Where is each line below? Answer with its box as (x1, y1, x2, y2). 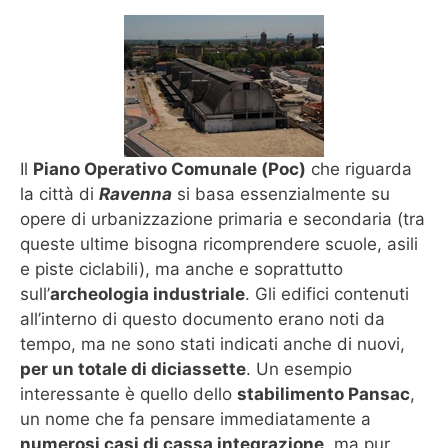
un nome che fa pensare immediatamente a (20, 409, 371, 430)
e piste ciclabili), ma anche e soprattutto (20, 259, 343, 280)
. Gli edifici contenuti (245, 284, 409, 305)
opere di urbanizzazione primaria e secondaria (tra (20, 209, 425, 230)
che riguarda (306, 159, 412, 180)
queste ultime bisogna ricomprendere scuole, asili (20, 234, 418, 255)
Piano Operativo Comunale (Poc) (33, 159, 306, 180)
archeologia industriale (50, 284, 245, 305)
